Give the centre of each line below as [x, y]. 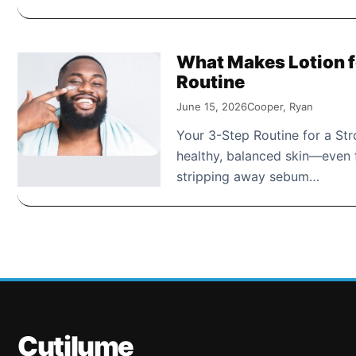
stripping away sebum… [248, 176]
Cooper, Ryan [280, 106]
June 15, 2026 [212, 106]
